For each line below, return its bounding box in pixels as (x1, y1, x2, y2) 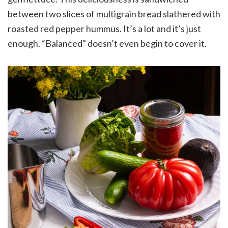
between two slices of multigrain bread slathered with (8, 8, 220, 19)
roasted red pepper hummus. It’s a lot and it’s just (8, 22, 201, 34)
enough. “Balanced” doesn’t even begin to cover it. (8, 37, 208, 49)
